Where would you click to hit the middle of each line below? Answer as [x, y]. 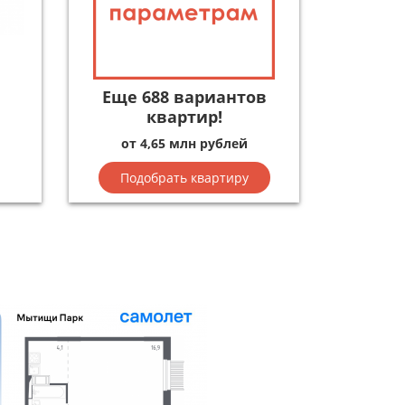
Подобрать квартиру [184, 177]
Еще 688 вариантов [184, 97]
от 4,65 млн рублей [184, 143]
